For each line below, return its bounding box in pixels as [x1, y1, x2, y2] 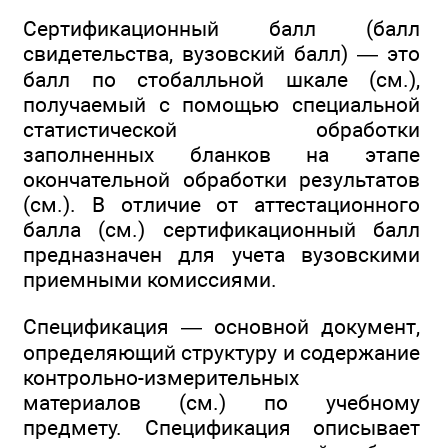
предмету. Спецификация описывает [23, 414, 420, 440]
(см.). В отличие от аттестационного [23, 192, 420, 218]
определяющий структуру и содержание [23, 339, 420, 365]
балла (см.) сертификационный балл [23, 217, 420, 243]
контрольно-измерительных [23, 364, 299, 390]
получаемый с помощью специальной [23, 92, 420, 118]
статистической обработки [23, 117, 420, 143]
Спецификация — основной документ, [23, 313, 420, 339]
